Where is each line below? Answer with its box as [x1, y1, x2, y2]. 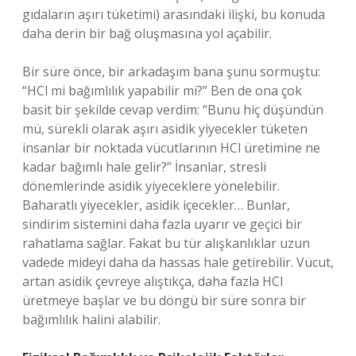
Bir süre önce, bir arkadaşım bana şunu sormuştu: [22, 63, 320, 80]
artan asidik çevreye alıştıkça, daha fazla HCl [22, 273, 283, 290]
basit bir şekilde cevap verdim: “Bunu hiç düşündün [22, 101, 323, 118]
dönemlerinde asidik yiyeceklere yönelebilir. [22, 177, 280, 195]
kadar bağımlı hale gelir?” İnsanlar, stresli [22, 158, 266, 176]
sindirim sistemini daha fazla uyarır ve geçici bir [22, 215, 302, 233]
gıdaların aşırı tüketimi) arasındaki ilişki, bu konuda [22, 6, 325, 23]
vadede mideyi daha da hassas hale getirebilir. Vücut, [22, 253, 334, 271]
